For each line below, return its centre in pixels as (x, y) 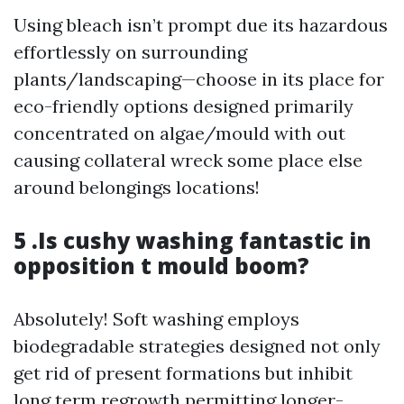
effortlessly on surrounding (130, 52)
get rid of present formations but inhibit (183, 373)
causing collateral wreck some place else (188, 160)
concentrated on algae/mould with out (179, 133)
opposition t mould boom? (161, 266)
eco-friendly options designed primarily (184, 106)
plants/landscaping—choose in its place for (199, 79)
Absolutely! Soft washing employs (156, 319)
